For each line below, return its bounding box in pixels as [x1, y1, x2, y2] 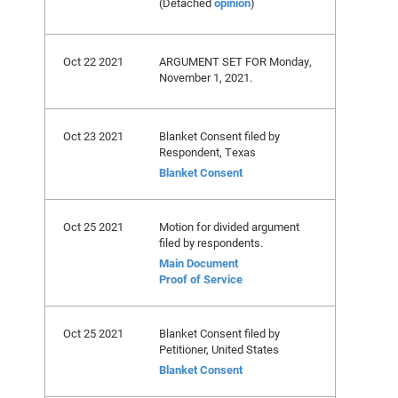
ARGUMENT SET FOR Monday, [159, 53, 312, 69]
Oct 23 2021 [63, 128, 123, 144]
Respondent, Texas [159, 144, 256, 160]
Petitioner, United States [159, 341, 279, 357]
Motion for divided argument [159, 219, 299, 235]
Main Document [159, 255, 238, 271]
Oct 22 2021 [63, 53, 123, 69]
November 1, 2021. [159, 69, 252, 85]
